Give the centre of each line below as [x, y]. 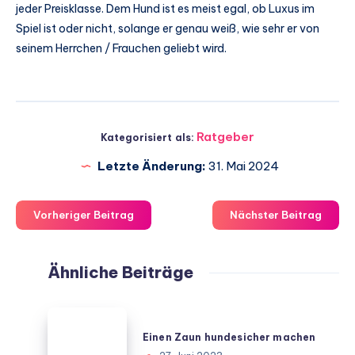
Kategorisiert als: [147, 138]
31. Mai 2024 [242, 166]
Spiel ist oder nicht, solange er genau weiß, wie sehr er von [168, 29]
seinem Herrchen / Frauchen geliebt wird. [121, 49]
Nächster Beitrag [276, 215]
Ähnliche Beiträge [120, 273]
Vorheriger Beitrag [84, 215]
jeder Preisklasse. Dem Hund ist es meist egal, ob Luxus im [165, 9]
